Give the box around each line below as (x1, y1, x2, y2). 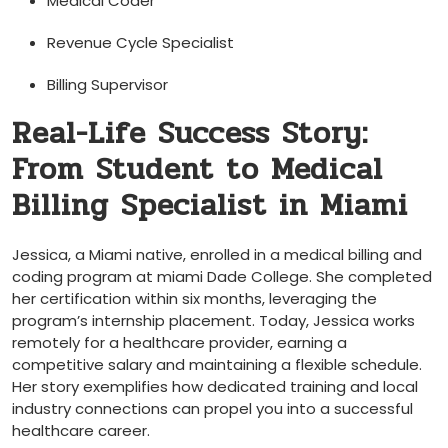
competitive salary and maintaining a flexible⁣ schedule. (12, 353, 422, 375)
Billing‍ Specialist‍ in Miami (12, 181, 408, 229)
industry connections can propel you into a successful (12, 397, 413, 419)
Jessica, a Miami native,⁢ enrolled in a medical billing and (12, 243, 422, 265)
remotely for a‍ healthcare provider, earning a (12, 331, 347, 353)
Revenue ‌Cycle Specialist (47, 31, 234, 53)
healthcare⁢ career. (12, 419, 150, 441)
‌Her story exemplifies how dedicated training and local (12, 375, 418, 397)
